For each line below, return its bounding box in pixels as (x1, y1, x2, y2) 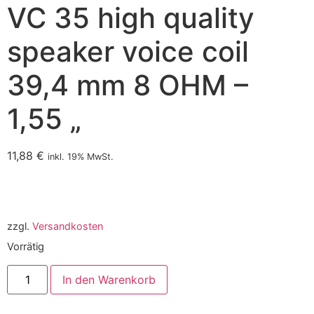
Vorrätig (7, 240, 44, 254)
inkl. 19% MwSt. (48, 151, 114, 163)
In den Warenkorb (62, 272, 156, 287)
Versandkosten (32, 220, 103, 233)
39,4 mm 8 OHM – (7, 68, 248, 103)
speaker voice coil (7, 34, 249, 69)
